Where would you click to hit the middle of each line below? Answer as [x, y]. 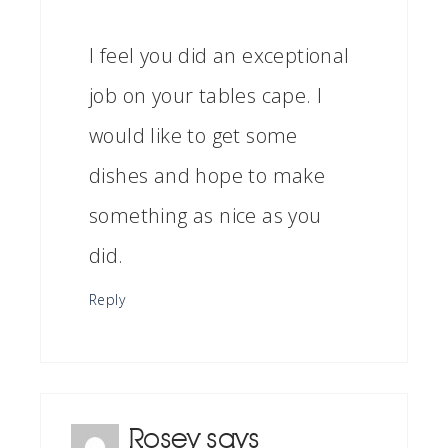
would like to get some [193, 136]
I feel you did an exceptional [219, 56]
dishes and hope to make [207, 176]
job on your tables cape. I [206, 96]
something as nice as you [205, 216]
